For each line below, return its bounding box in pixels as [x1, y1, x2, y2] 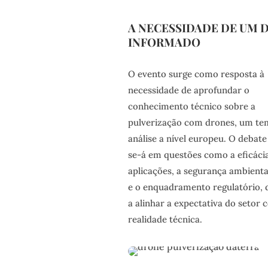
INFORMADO [127, 34, 200, 50]
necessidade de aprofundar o [127, 84, 249, 96]
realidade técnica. [127, 213, 202, 225]
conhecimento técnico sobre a [127, 100, 255, 112]
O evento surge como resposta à [127, 68, 264, 80]
